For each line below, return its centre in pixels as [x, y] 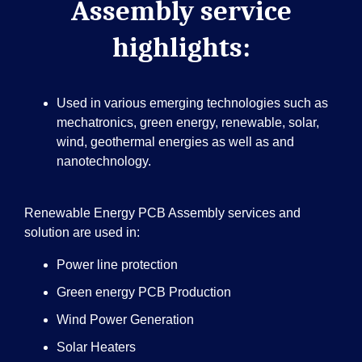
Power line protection [117, 265]
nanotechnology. [104, 162]
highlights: [181, 48]
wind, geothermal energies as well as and [175, 142]
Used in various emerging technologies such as [192, 103]
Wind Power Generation [125, 320]
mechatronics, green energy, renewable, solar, [188, 123]
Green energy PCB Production [144, 293]
